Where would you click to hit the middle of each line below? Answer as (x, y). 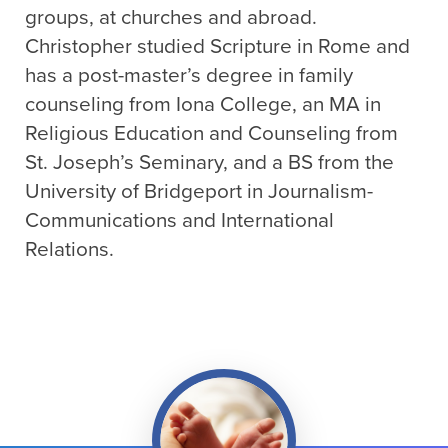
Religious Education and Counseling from (211, 134)
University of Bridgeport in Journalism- (199, 192)
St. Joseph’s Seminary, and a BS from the (209, 163)
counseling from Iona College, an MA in (203, 105)
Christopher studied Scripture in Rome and (217, 47)
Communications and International (179, 221)
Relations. (69, 250)
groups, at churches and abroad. (171, 18)
